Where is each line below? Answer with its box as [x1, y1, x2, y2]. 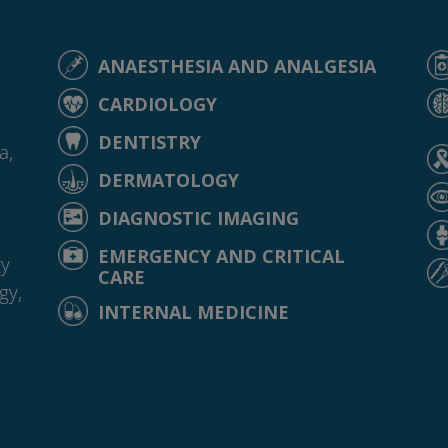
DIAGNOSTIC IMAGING [97, 205, 299, 230]
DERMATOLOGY [97, 167, 239, 192]
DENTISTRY [97, 129, 201, 154]
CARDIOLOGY [97, 91, 217, 116]
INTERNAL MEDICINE [97, 299, 289, 324]
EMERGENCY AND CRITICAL [97, 243, 345, 268]
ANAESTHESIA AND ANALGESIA [97, 53, 376, 78]
